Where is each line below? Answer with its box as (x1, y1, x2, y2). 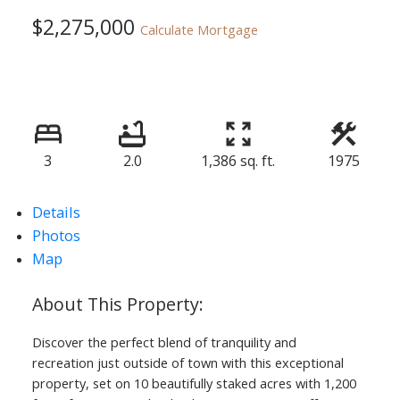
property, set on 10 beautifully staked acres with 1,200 (31, 374, 356, 393)
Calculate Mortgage (139, 21, 258, 39)
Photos (31, 225, 80, 246)
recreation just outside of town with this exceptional (31, 354, 344, 372)
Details (31, 202, 80, 223)
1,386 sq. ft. (201, 151, 275, 171)
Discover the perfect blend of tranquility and (31, 333, 296, 352)
